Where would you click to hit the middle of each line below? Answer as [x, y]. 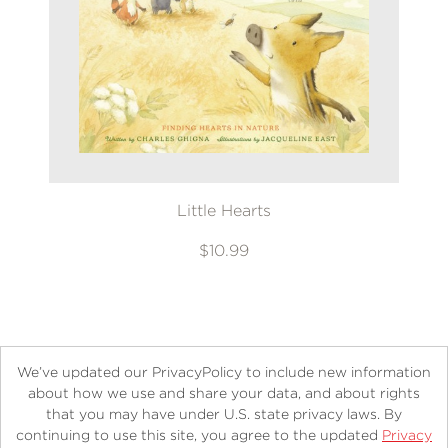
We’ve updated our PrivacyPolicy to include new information [224, 372]
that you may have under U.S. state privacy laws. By [224, 414]
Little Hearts [224, 210]
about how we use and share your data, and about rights [224, 393]
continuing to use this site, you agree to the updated [199, 435]
